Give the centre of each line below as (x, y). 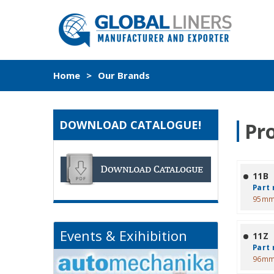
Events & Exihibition (124, 235)
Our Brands (124, 75)
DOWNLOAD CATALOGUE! (130, 125)
